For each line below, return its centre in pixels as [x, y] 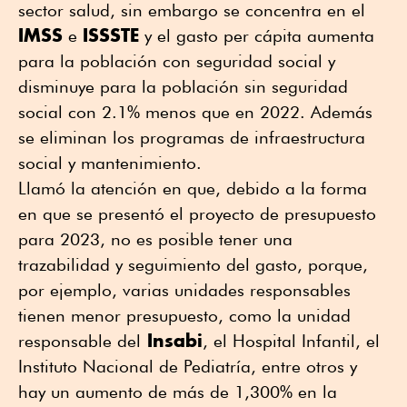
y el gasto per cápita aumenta [257, 36]
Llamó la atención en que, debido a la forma [193, 189]
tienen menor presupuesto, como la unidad [184, 316]
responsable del [79, 341]
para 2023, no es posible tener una [155, 239]
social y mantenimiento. [110, 163]
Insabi [172, 341]
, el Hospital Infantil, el [291, 341]
